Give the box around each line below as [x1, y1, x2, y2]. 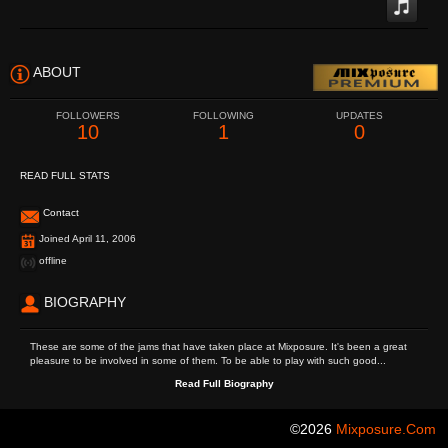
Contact [43, 206, 79, 218]
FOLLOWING [193, 109, 255, 121]
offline [36, 254, 67, 266]
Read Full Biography [174, 377, 274, 389]
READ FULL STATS [20, 169, 110, 181]
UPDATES [336, 109, 384, 121]
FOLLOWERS [55, 109, 120, 121]
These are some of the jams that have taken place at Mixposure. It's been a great [30, 340, 407, 352]
